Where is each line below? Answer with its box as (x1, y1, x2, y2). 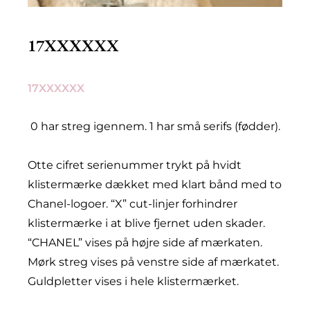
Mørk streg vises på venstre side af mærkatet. (28, 255, 279, 269)
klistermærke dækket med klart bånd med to (28, 178, 282, 192)
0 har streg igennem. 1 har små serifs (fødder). (30, 120, 280, 134)
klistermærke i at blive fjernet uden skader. (28, 217, 265, 230)
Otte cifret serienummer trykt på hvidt (28, 158, 241, 172)
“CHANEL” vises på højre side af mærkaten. (28, 236, 262, 250)
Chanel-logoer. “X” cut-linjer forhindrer (28, 197, 237, 211)
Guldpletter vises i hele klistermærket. (28, 275, 239, 289)
